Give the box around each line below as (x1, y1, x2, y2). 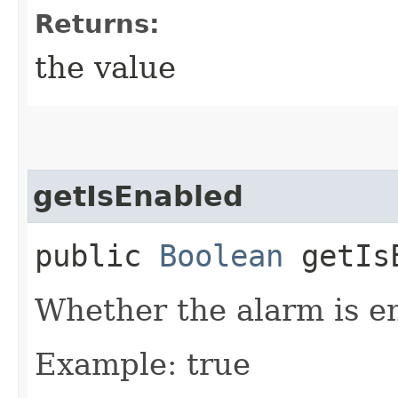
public (35, 237, 159, 274)
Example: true (35, 346, 251, 382)
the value (35, 49, 176, 85)
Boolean (159, 237, 283, 274)
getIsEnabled (33, 179, 243, 212)
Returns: (35, 8, 160, 39)
